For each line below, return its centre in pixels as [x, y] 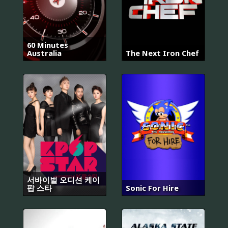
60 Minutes [48, 45]
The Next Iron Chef [162, 53]
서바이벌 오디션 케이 [63, 180]
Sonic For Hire [152, 188]
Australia [44, 53]
